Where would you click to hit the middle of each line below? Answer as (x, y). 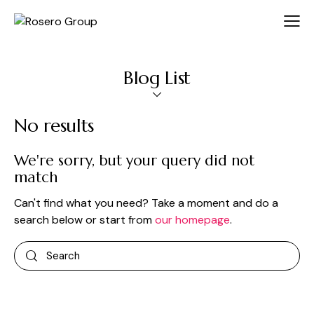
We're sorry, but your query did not (134, 161)
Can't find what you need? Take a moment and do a (146, 203)
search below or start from (84, 220)
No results (54, 126)
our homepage (192, 220)
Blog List (157, 78)
